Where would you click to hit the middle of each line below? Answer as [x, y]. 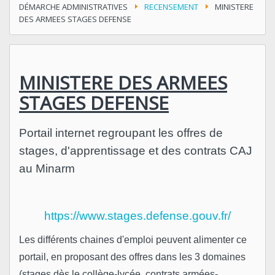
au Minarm [48, 168]
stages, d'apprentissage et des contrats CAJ [136, 150]
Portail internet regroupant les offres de [121, 133]
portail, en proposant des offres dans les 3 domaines [132, 257]
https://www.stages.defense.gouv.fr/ [137, 215]
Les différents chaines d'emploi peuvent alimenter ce [133, 239]
